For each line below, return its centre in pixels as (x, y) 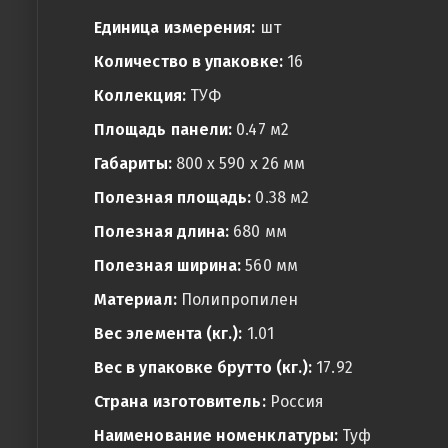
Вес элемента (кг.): (168, 333)
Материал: (135, 299)
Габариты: (133, 163)
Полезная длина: (162, 231)
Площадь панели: (163, 129)
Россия (295, 401)
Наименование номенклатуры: (216, 435)
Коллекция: (140, 95)
